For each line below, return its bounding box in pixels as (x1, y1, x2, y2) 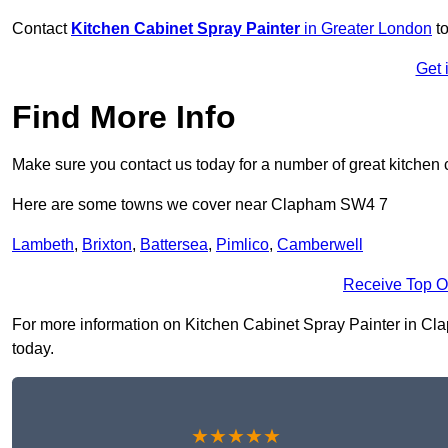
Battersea (140, 236, 208, 254)
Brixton (82, 236, 132, 254)
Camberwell (277, 236, 363, 254)
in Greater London (300, 20, 432, 38)
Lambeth (12, 236, 74, 254)
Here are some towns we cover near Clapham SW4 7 (12, 196, 388, 214)
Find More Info (12, 99, 236, 136)
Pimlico (216, 236, 269, 254)
